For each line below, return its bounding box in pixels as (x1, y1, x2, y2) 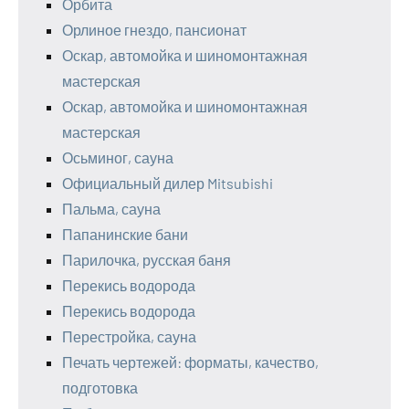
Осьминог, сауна (62, 149, 173, 166)
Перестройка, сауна (62, 328, 196, 345)
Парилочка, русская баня (62, 251, 231, 268)
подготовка (62, 379, 138, 396)
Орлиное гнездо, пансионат (62, 21, 246, 38)
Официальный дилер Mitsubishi (62, 174, 273, 192)
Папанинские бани (62, 225, 188, 243)
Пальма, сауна (62, 200, 161, 217)
